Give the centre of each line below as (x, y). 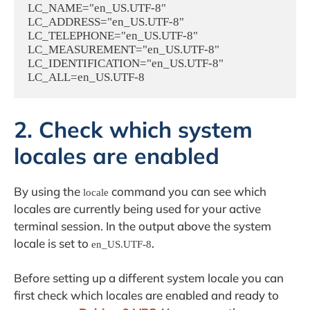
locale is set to (53, 243)
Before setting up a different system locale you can (149, 278)
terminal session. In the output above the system (143, 226)
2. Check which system (133, 129)
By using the (48, 191)
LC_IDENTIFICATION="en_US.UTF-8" (126, 64)
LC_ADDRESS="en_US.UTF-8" (106, 22)
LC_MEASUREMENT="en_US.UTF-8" (124, 50)
